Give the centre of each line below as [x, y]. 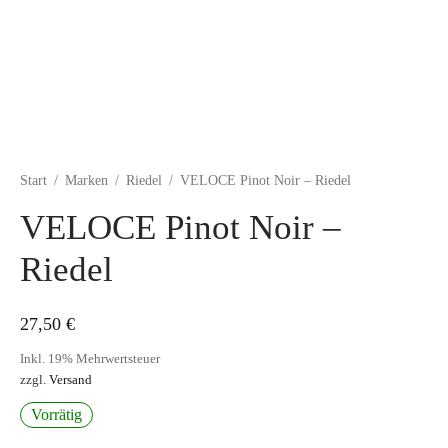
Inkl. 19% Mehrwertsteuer [90, 358]
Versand [70, 379]
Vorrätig [56, 414]
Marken [86, 180]
